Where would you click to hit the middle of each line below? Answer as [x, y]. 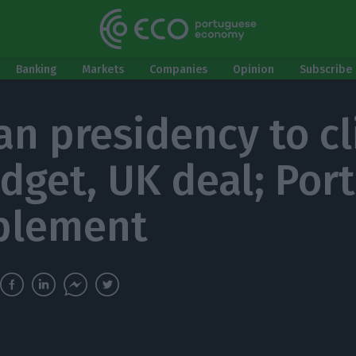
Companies [178, 70]
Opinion [253, 70]
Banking [36, 70]
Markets [103, 70]
